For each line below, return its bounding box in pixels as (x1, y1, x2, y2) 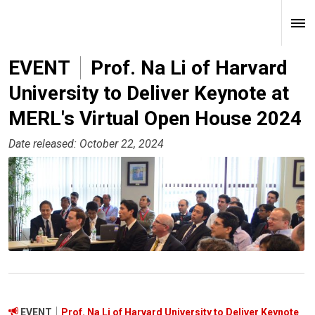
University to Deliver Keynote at (8, 82, 289, 105)
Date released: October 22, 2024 (8, 137, 164, 151)
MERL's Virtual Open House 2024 (8, 107, 302, 130)
